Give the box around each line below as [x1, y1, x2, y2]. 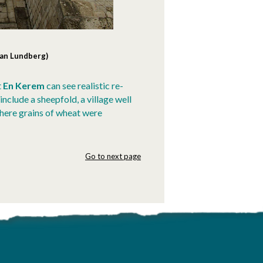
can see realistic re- [46, 79, 124, 91]
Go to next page [85, 151, 141, 161]
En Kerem [3, 79, 47, 91]
